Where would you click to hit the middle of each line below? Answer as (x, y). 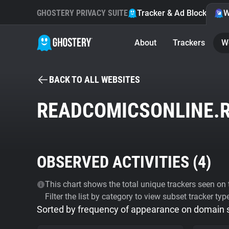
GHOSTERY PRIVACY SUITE (82, 13)
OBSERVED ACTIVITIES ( (117, 162)
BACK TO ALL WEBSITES (95, 79)
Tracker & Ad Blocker (176, 13)
